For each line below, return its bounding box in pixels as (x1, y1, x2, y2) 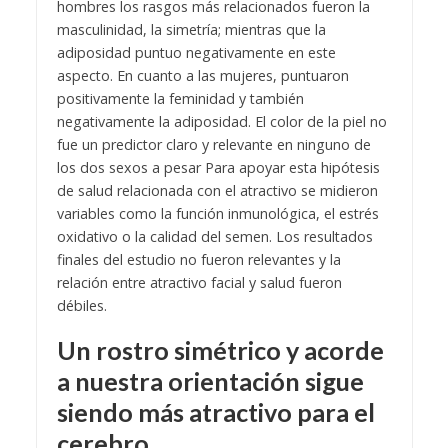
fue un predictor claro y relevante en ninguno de (56, 134, 371, 154)
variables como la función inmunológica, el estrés (56, 203, 379, 223)
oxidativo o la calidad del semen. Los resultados (56, 226, 373, 246)
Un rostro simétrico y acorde (56, 334, 384, 365)
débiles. (56, 295, 111, 315)
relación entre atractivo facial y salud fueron (56, 272, 342, 292)
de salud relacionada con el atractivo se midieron (56, 180, 378, 200)
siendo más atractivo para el (56, 396, 375, 427)
